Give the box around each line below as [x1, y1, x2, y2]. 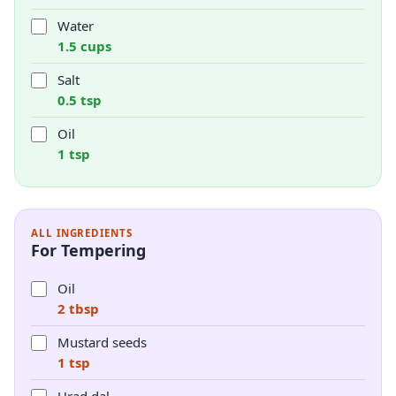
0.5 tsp [57, 91, 102, 109]
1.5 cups [57, 37, 111, 55]
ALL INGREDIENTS [31, 226, 133, 240]
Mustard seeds [57, 333, 147, 351]
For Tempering [31, 240, 146, 261]
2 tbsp [57, 300, 99, 317]
